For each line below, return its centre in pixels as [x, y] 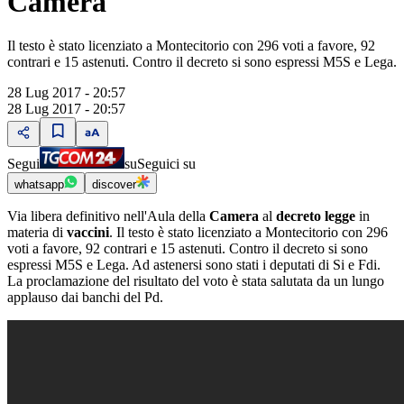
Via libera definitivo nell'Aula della [108, 216]
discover [114, 185]
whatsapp [39, 185]
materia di [37, 233]
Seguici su [166, 164]
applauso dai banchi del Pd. [85, 298]
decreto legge [316, 216]
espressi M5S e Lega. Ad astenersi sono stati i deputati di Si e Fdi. [194, 265]
